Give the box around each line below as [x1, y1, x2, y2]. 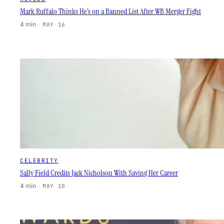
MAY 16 [42, 21, 65, 28]
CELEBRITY [20, 156, 58, 164]
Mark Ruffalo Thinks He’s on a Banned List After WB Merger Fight [20, 6, 201, 17]
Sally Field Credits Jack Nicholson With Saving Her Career [20, 167, 178, 178]
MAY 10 [42, 182, 65, 189]
